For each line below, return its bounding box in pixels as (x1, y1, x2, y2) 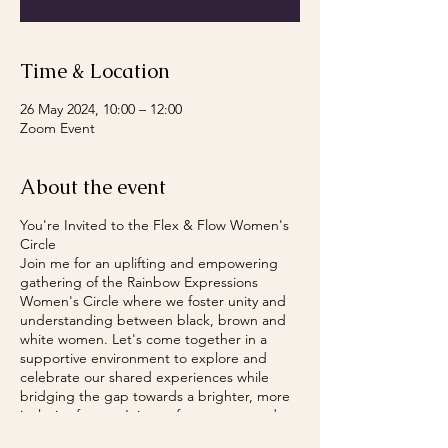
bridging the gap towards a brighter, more (20, 387, 290, 405)
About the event (20, 174, 166, 200)
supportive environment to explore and (20, 349, 267, 367)
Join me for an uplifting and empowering (20, 254, 278, 272)
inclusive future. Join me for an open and (20, 406, 277, 424)
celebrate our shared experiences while (20, 368, 269, 386)
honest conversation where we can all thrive (20, 425, 293, 443)
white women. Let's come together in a (20, 330, 267, 348)
